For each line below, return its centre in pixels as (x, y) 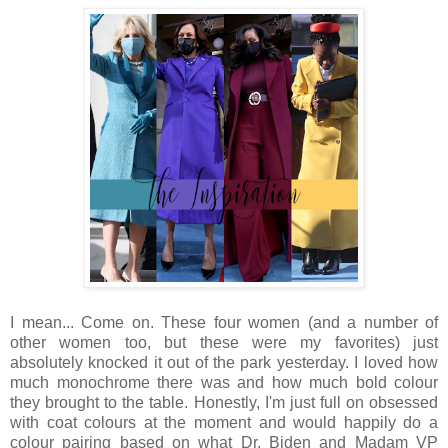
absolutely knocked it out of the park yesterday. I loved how (224, 362)
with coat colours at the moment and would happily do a (224, 422)
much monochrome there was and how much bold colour (224, 382)
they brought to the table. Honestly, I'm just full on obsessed (224, 402)
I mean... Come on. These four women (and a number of (224, 322)
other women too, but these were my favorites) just (224, 342)
